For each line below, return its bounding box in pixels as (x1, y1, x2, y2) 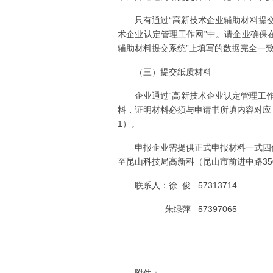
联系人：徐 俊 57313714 (135, 180, 237, 190)
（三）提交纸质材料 (135, 67, 211, 77)
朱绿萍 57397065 (135, 204, 237, 214)
